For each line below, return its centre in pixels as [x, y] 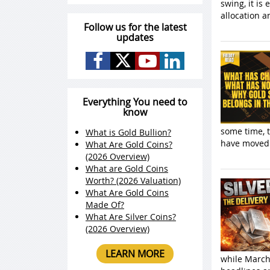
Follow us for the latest [135, 27]
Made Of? [105, 205]
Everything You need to [135, 102]
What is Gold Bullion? [128, 132]
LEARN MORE [135, 254]
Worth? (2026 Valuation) [133, 181]
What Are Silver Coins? [131, 217]
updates [135, 37]
